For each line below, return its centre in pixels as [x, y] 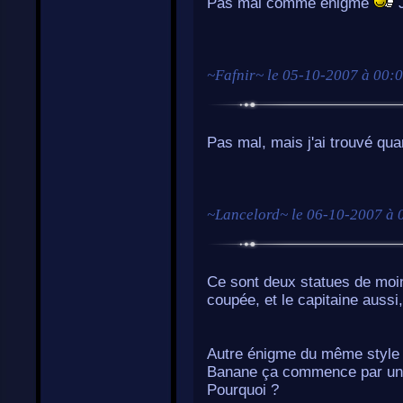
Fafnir [235, 75]
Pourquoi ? [243, 390]
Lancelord [247, 215]
